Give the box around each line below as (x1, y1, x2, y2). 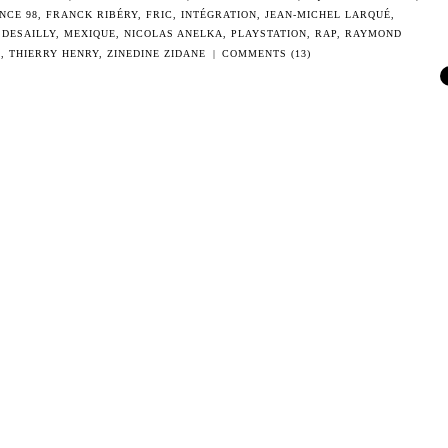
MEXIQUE (64, 28, 116, 39)
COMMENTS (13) (221, 48, 311, 59)
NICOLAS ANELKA (124, 28, 223, 39)
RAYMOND (345, 28, 402, 39)
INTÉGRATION (180, 9, 257, 20)
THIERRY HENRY (9, 48, 100, 59)
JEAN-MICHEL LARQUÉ (264, 9, 391, 20)
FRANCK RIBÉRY (45, 9, 138, 20)
